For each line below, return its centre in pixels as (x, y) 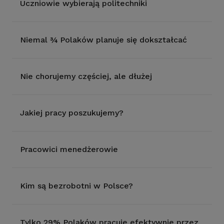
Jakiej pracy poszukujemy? (72, 113)
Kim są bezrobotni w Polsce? (76, 186)
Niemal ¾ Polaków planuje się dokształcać (103, 40)
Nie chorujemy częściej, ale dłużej (86, 76)
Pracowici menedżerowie (69, 149)
